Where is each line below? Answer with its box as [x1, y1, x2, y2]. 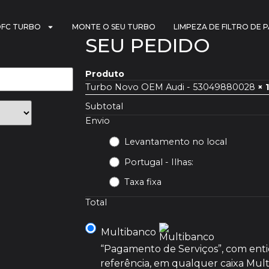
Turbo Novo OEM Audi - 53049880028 [85, 82, 258, 92]
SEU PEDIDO [85, 34, 210, 57]
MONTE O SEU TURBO [72, 22, 156, 31]
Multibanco [101, 226, 156, 238]
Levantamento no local [124, 136, 228, 147]
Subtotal [85, 101, 123, 112]
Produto [85, 68, 124, 79]
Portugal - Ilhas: [124, 156, 194, 168]
